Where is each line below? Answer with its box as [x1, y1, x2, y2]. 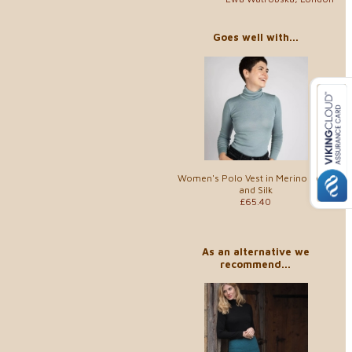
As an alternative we [201, 244, 310, 258]
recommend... [220, 257, 291, 270]
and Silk [238, 183, 273, 196]
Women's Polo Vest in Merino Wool [178, 171, 333, 184]
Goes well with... [212, 31, 299, 43]
